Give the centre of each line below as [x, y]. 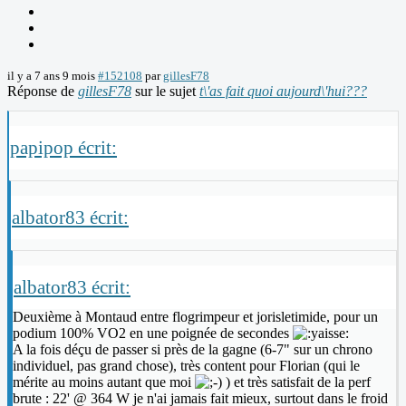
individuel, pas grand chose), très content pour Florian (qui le [186, 366]
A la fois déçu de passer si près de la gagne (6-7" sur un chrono [193, 350]
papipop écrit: [63, 148]
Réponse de [43, 92]
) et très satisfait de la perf [296, 382]
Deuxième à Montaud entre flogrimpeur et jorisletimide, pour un [195, 317]
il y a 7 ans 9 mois [51, 76]
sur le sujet [165, 92]
